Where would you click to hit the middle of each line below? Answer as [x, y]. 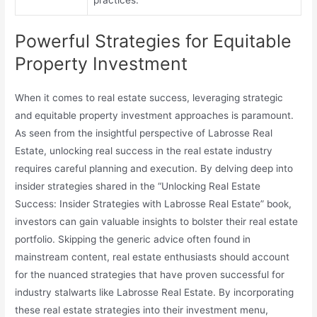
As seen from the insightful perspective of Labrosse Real [144, 133]
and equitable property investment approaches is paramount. [155, 116]
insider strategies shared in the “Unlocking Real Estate [138, 186]
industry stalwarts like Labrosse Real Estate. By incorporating [155, 293]
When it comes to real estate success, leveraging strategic [149, 98]
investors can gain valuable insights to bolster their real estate [157, 222]
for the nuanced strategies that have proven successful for [150, 275]
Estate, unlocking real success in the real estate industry [144, 151]
